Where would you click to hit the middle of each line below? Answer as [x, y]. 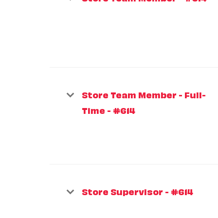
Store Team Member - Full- [144, 94]
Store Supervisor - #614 [137, 191]
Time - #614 [109, 110]
